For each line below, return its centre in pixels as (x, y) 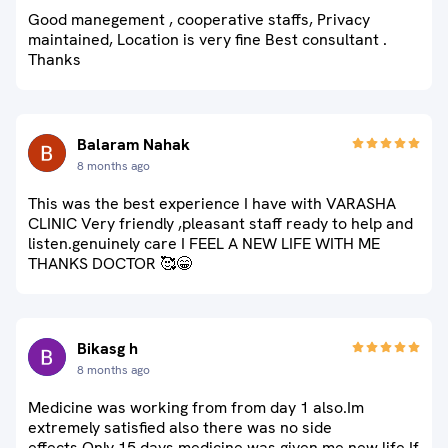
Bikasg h (107, 348)
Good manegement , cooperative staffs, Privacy (199, 19)
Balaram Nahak (133, 144)
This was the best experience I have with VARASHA (212, 203)
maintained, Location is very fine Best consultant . (207, 39)
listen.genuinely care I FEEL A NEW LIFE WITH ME (204, 243)
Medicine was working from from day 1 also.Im (196, 407)
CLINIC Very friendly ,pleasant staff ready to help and (220, 223)
